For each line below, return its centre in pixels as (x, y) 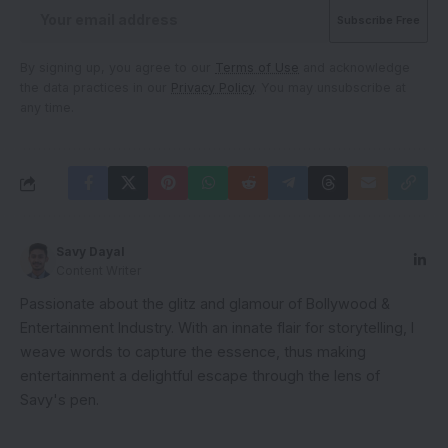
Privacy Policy (212, 88)
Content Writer (98, 271)
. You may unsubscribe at (330, 88)
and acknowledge (354, 68)
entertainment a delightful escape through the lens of (200, 376)
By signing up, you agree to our (117, 68)
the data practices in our (95, 88)
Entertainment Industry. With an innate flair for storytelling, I (217, 328)
